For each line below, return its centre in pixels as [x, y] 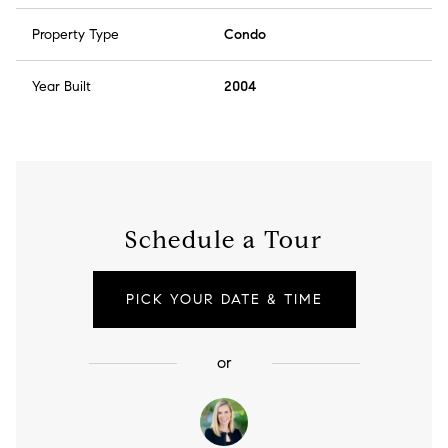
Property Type [75, 35]
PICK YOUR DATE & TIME [224, 300]
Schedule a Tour [224, 240]
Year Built [61, 87]
